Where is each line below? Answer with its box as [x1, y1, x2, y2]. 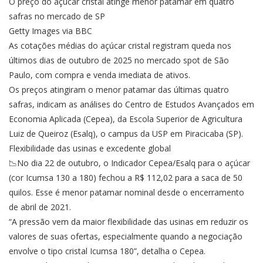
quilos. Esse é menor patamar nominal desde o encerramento [9, 187, 244, 198]
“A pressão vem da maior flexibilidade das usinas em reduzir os [9, 216, 248, 228]
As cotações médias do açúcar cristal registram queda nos [9, 40, 231, 52]
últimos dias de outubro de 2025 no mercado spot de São [9, 55, 229, 66]
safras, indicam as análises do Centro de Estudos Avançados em [9, 99, 254, 110]
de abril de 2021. [9, 201, 71, 213]
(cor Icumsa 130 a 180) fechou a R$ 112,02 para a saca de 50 [9, 172, 242, 184]
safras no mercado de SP [9, 11, 105, 22]
